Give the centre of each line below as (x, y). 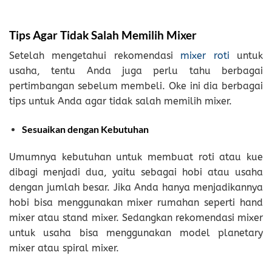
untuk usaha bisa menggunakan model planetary (136, 233)
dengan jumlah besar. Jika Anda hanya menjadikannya (136, 187)
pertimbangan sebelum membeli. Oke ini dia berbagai (136, 86)
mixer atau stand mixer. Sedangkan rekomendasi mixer (136, 217)
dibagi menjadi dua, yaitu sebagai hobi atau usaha (136, 172)
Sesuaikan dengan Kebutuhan (85, 129)
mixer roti (205, 56)
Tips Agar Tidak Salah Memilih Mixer (103, 35)
